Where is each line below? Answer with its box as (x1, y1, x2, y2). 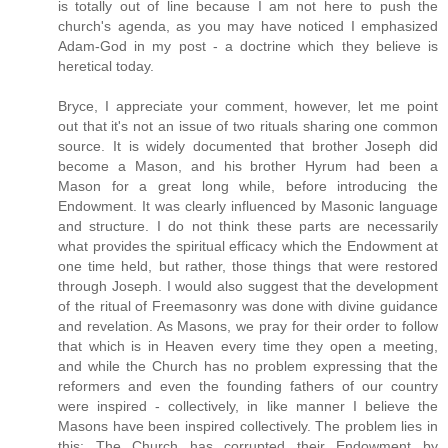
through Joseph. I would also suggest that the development (58, 278, 438, 295)
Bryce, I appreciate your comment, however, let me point (58, 98, 438, 115)
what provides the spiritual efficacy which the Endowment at (58, 238, 438, 255)
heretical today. (58, 58, 154, 75)
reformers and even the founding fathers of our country (58, 378, 438, 395)
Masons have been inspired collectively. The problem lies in (58, 418, 438, 435)
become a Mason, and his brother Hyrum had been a (58, 158, 438, 175)
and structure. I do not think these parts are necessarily (58, 218, 438, 235)
